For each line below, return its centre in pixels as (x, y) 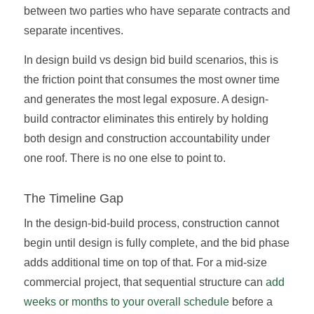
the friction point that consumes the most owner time (151, 79)
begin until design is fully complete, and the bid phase (156, 243)
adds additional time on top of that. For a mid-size (145, 263)
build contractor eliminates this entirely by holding (146, 118)
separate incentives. (73, 31)
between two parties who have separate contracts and (157, 11)
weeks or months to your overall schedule (126, 302)
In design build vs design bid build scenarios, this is (151, 60)
